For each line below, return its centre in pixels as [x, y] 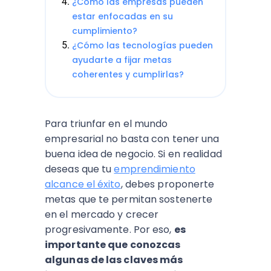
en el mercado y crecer [102, 214]
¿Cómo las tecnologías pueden [142, 45]
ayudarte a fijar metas [122, 60]
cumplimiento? [105, 31]
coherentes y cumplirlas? [128, 74]
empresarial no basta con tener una [132, 139]
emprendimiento [155, 169]
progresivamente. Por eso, [109, 230]
